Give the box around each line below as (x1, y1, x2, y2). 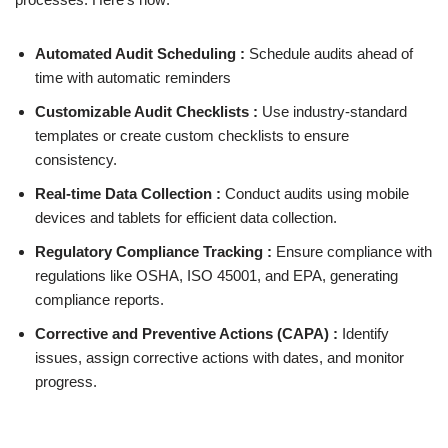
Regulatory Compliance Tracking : (35, 243, 272, 260)
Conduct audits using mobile (225, 185, 409, 202)
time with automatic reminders (35, 69, 231, 86)
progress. (35, 373, 97, 390)
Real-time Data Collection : (35, 185, 225, 202)
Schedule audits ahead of (249, 45, 413, 62)
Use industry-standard (262, 103, 407, 120)
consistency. (35, 151, 117, 168)
